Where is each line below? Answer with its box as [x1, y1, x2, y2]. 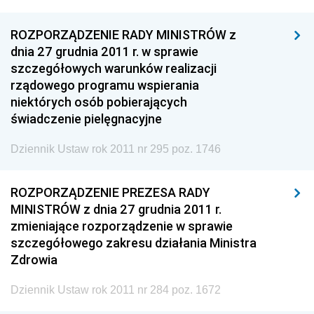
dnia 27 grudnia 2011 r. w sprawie [11, 43, 198, 60]
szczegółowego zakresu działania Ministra [11, 235, 257, 251]
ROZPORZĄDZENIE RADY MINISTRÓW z [11, 27, 236, 43]
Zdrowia [11, 252, 57, 268]
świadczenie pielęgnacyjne [11, 111, 162, 127]
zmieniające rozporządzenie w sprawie [11, 218, 233, 234]
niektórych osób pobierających [11, 94, 187, 110]
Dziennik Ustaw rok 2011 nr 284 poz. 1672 [11, 284, 221, 296]
